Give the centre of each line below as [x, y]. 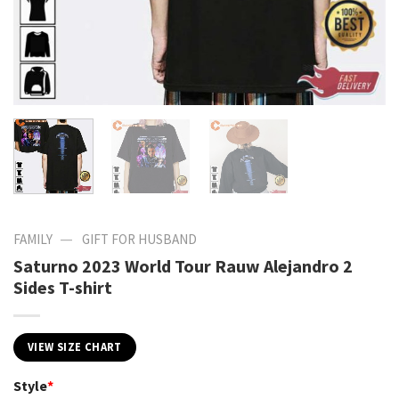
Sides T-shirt [63, 287]
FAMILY [33, 239]
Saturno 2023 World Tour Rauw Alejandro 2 [183, 265]
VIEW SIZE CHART [75, 346]
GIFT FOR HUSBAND [139, 239]
